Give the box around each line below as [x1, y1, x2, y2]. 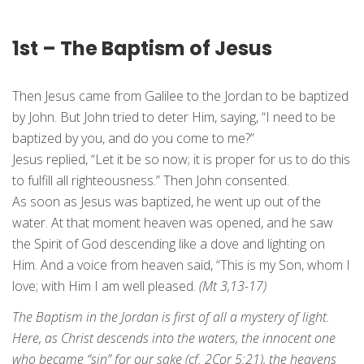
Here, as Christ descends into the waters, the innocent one [12, 329, 336, 348]
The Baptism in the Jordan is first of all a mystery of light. [12, 308, 330, 327]
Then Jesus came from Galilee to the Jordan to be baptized [12, 87, 349, 106]
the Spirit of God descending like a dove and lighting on [12, 235, 325, 253]
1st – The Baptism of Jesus [12, 35, 272, 63]
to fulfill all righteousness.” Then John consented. [12, 171, 289, 190]
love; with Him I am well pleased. [12, 277, 199, 296]
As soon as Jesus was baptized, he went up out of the [12, 193, 321, 211]
